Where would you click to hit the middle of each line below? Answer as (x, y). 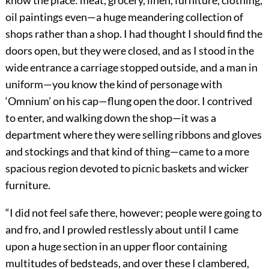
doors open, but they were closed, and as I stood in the (129, 51)
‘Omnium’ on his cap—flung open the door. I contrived (128, 101)
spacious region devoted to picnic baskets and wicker (127, 168)
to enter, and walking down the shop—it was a (110, 118)
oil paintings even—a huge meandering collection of (124, 17)
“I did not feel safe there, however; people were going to (133, 213)
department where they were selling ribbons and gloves (133, 135)
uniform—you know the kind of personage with (113, 84)
